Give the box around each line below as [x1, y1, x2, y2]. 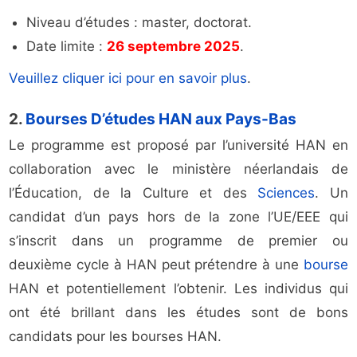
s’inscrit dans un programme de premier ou [9, 233, 348, 249]
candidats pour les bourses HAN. [9, 328, 222, 345]
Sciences [257, 185, 316, 202]
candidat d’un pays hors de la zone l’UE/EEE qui [9, 209, 348, 226]
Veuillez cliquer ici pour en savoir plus [9, 70, 248, 87]
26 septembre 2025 [107, 38, 241, 55]
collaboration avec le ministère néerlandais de [9, 161, 348, 178]
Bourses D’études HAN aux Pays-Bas [25, 110, 297, 129]
